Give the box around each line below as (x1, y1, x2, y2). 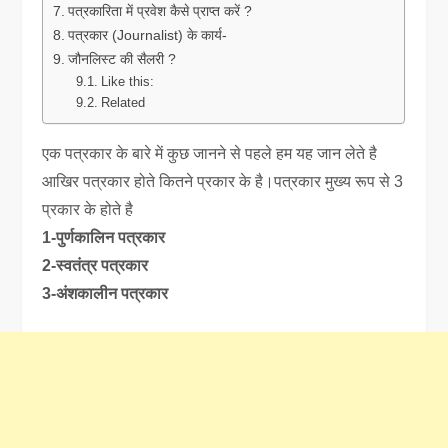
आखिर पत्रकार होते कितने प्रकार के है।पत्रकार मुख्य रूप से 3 (42, 172, 404, 190)
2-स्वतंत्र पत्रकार (42, 256, 149, 274)
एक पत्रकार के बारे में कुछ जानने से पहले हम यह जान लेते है (42, 144, 378, 162)
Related (100, 95, 145, 111)
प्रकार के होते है (42, 200, 134, 218)
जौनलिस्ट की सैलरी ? (68, 51, 177, 68)
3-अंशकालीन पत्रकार (42, 284, 169, 302)
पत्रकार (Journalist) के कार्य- (68, 27, 228, 44)
